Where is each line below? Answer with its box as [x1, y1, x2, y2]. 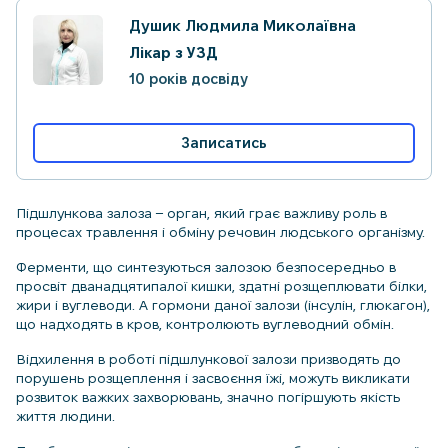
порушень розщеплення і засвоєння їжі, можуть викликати [16, 370, 410, 386]
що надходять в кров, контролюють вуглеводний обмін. [16, 316, 394, 332]
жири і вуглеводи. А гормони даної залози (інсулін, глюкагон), [16, 297, 430, 313]
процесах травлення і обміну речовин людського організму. [16, 224, 425, 240]
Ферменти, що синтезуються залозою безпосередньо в [16, 259, 396, 275]
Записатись [181, 135, 267, 151]
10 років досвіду [129, 71, 248, 87]
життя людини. [16, 408, 115, 424]
